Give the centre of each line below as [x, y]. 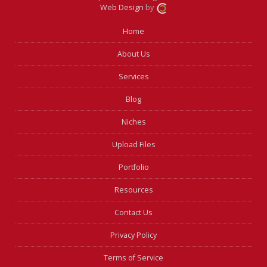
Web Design [122, 8]
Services [133, 77]
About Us [133, 54]
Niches [133, 122]
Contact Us [134, 213]
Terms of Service [134, 258]
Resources [133, 190]
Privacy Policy [134, 235]
